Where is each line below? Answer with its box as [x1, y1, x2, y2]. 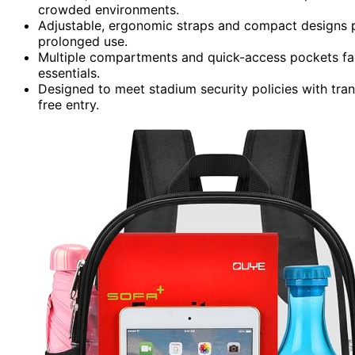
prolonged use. [38, 32, 128, 49]
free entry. [38, 96, 99, 113]
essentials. [38, 64, 100, 81]
